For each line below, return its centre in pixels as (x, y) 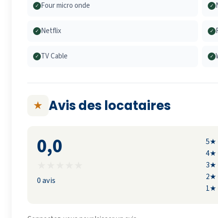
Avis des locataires (110, 106)
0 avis (46, 181)
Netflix (51, 31)
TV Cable (54, 56)
